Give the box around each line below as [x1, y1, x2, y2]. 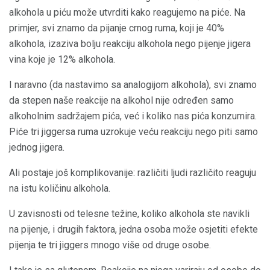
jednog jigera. [9, 141, 64, 153]
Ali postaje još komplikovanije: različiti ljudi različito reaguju [9, 166, 256, 178]
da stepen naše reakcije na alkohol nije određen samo [9, 94, 234, 106]
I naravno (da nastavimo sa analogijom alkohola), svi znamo [9, 78, 257, 90]
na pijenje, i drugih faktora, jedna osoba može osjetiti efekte [9, 223, 258, 235]
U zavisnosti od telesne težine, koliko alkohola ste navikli [9, 207, 250, 219]
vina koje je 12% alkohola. [9, 53, 115, 65]
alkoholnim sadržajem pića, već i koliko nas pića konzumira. [9, 110, 257, 122]
